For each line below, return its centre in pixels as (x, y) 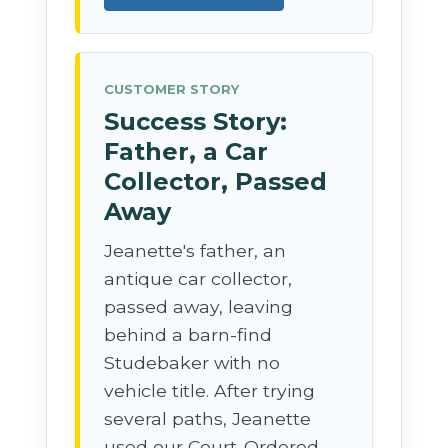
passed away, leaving (199, 306)
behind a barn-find (188, 334)
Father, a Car (186, 151)
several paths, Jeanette (208, 418)
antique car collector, (198, 278)
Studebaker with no (192, 362)
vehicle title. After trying (210, 390)
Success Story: (196, 121)
